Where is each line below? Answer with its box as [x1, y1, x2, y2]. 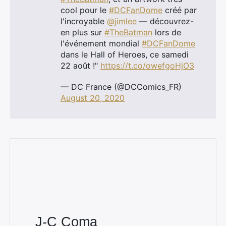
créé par [162, 5, 197, 15]
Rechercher [30, 5, 74, 16]
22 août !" [61, 61, 100, 71]
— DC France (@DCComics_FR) [61, 82, 182, 92]
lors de [152, 27, 181, 37]
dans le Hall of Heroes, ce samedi [61, 49, 189, 60]
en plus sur [61, 27, 104, 37]
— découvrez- [137, 16, 194, 26]
